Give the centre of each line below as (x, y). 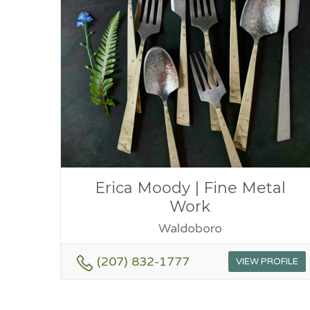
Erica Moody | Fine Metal (190, 188)
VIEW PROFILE (267, 261)
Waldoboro (190, 228)
